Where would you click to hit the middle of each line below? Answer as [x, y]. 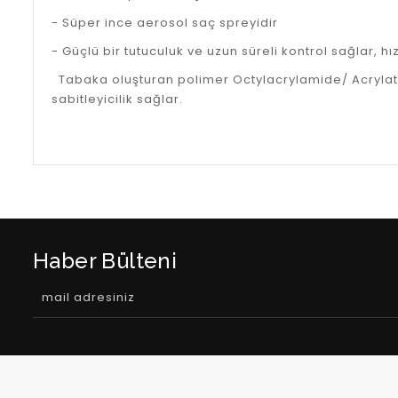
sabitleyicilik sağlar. [117, 99]
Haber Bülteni [105, 260]
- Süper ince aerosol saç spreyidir [165, 22]
